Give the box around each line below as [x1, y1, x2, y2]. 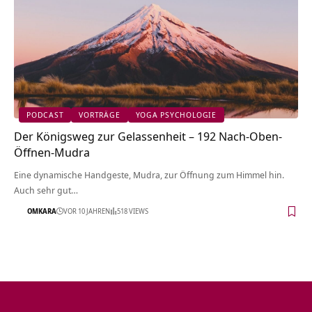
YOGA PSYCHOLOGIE [135, 109, 217, 120]
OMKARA [27, 206, 56, 217]
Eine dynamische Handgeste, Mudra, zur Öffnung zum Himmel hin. [14, 168, 284, 181]
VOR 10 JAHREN [63, 206, 110, 217]
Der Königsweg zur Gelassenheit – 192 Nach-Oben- [14, 127, 282, 144]
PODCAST [26, 109, 64, 120]
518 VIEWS [117, 206, 148, 217]
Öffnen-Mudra [14, 143, 90, 160]
